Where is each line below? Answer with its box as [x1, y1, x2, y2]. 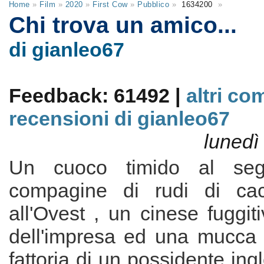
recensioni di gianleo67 [8, 107, 230, 130]
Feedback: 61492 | [8, 84, 186, 107]
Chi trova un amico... [8, 12, 237, 38]
